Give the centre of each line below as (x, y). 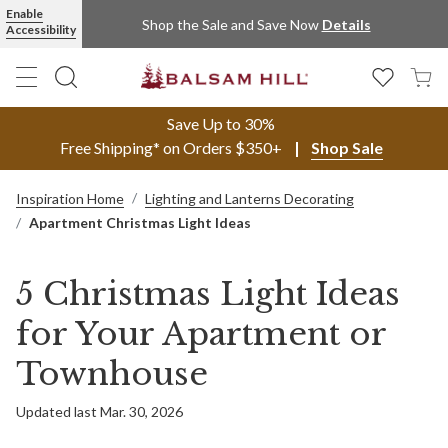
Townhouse (112, 374)
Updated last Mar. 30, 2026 (99, 411)
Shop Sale (346, 147)
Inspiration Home (70, 198)
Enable (24, 13)
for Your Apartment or (201, 334)
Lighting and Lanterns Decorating (249, 198)
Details (346, 24)
